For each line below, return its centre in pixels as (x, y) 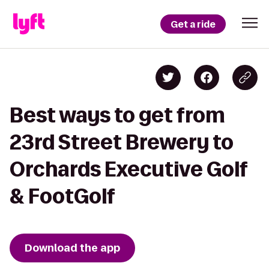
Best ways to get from (117, 115)
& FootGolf (62, 196)
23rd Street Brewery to (122, 142)
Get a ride (193, 24)
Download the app (72, 248)
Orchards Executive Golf (128, 169)
